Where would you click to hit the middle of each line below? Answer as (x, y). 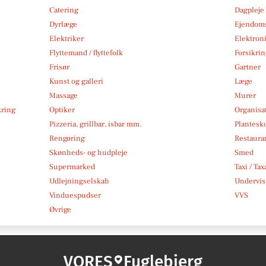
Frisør (59, 67)
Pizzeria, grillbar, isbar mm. (95, 124)
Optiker (62, 110)
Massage (63, 95)
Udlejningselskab (79, 181)
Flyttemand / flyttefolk (86, 53)
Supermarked (72, 167)
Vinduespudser (75, 195)
